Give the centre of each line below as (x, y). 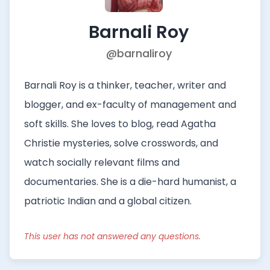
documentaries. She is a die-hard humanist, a (130, 182)
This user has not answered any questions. (112, 236)
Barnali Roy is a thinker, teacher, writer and (125, 85)
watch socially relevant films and (102, 162)
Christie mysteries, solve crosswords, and (121, 143)
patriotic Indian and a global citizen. (108, 201)
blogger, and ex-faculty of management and (130, 105)
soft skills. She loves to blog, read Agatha (120, 124)
